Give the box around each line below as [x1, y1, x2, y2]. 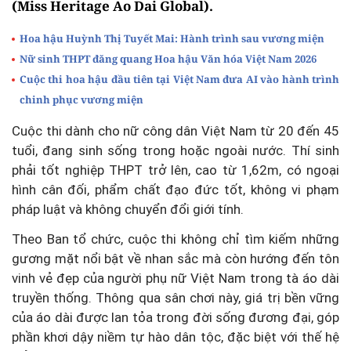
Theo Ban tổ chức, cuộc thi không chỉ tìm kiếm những [12, 231, 339, 248]
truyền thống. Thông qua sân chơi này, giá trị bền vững [12, 290, 339, 306]
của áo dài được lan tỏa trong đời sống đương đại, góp [12, 309, 339, 326]
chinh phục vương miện [20, 92, 143, 107]
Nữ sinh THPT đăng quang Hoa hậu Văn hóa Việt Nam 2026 [20, 52, 317, 67]
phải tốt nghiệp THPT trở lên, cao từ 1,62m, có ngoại [12, 162, 339, 179]
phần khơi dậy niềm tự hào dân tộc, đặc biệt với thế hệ [12, 329, 339, 346]
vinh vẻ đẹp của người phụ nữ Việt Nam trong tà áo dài [12, 270, 339, 287]
